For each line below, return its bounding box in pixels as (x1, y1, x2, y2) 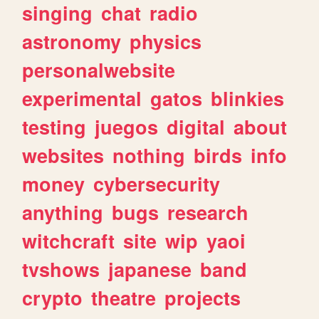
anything (22, 198, 104, 226)
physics (130, 27, 202, 55)
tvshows (22, 255, 100, 283)
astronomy (22, 27, 122, 55)
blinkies (211, 84, 285, 112)
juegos (95, 113, 159, 140)
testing (22, 113, 87, 140)
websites (22, 141, 105, 169)
